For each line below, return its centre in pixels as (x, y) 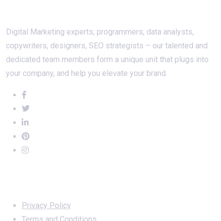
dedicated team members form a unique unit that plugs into (107, 59)
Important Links (47, 188)
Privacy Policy (46, 205)
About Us (31, 14)
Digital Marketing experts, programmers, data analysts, (100, 32)
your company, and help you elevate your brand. (87, 73)
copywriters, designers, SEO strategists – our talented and (107, 45)
